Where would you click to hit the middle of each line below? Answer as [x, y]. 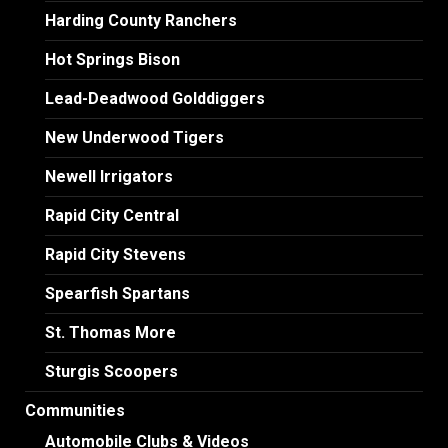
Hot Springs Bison [112, 59]
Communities [75, 410]
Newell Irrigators [109, 176]
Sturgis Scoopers [111, 371]
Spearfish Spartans [117, 293]
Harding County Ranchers [141, 20]
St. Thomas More [110, 332]
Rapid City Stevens [115, 254]
